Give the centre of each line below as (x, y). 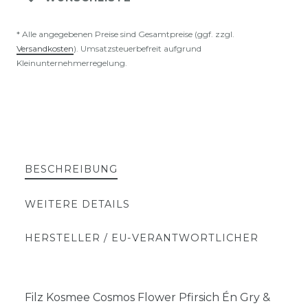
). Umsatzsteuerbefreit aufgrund (137, 48)
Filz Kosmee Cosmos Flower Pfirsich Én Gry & (147, 297)
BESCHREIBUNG (71, 169)
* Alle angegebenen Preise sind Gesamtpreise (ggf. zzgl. (125, 34)
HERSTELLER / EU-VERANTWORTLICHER (142, 238)
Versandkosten (45, 48)
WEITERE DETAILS (77, 204)
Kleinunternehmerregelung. (72, 63)
